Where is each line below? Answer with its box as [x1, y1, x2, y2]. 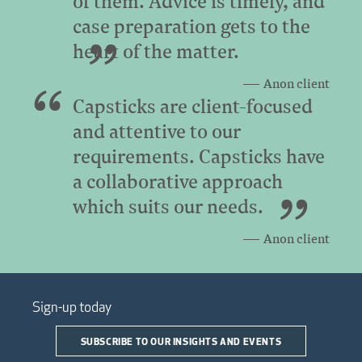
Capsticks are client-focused [73, 92, 313, 119]
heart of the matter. [73, 37, 239, 64]
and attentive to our [73, 117, 241, 144]
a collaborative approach [73, 167, 283, 194]
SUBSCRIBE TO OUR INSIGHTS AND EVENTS [80, 334, 282, 347]
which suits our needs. [73, 192, 263, 219]
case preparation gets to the [73, 12, 310, 39]
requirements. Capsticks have [73, 142, 325, 169]
